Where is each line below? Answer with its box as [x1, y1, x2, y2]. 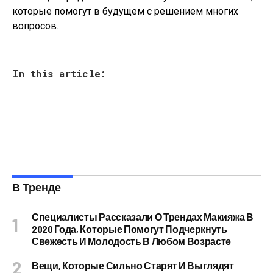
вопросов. [12, 20, 58, 32]
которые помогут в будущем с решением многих [12, 5, 238, 17]
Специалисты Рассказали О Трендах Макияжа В [32, 211, 253, 222]
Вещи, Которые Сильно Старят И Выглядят [32, 260, 234, 271]
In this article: [12, 67, 106, 80]
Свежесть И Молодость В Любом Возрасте [32, 235, 232, 247]
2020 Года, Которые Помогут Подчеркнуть [32, 223, 227, 235]
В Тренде [12, 180, 61, 194]
